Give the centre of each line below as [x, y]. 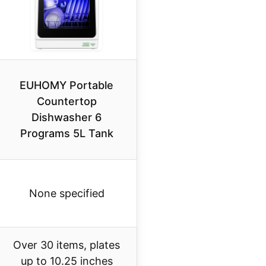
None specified [66, 194]
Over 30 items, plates [66, 245]
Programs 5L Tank [66, 134]
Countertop [66, 102]
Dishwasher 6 [66, 118]
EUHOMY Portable [66, 85]
